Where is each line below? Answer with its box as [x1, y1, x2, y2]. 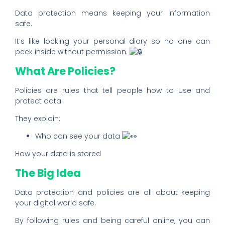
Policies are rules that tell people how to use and [15, 85, 210, 95]
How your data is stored [15, 148, 103, 159]
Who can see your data [35, 131, 122, 141]
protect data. [15, 95, 63, 106]
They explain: [15, 113, 60, 124]
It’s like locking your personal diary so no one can [15, 36, 210, 47]
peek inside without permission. [15, 47, 130, 57]
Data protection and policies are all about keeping [15, 187, 210, 197]
